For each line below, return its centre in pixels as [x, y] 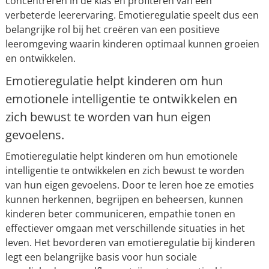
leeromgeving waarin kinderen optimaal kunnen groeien [132, 44]
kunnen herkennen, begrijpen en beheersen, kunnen [124, 200]
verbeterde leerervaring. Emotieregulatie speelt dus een [132, 15]
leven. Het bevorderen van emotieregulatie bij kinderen [130, 243]
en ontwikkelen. [40, 59]
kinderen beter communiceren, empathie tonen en [120, 214]
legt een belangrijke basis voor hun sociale [101, 257]
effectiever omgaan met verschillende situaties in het [125, 228]
